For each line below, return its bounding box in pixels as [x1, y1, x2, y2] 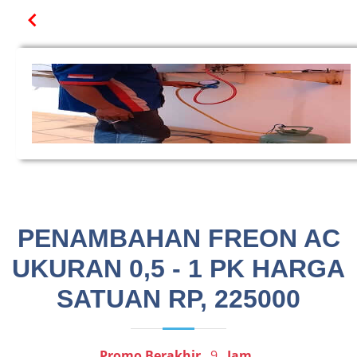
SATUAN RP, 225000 [57, 284, 300, 313]
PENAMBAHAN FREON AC [17, 224, 340, 253]
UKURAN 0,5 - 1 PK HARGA [12, 254, 345, 283]
